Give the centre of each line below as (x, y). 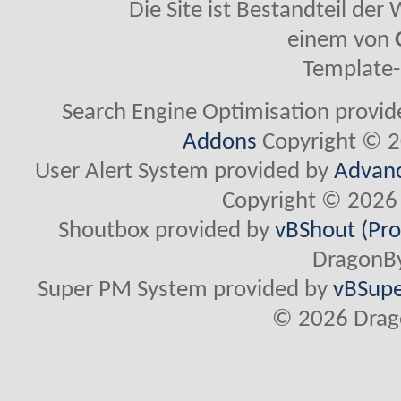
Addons (220, 142)
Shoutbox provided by (167, 231)
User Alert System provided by (185, 172)
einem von (341, 40)
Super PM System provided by (186, 290)
